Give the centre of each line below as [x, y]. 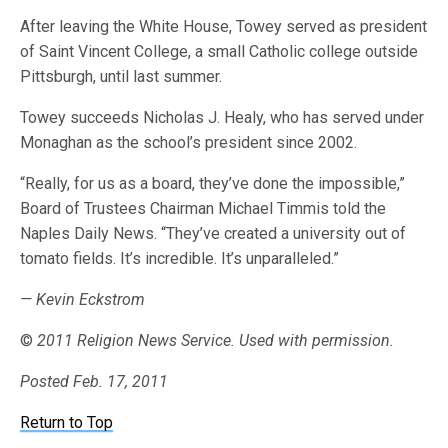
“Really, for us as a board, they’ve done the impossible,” [213, 183]
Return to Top [67, 422]
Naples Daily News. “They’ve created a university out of [213, 233]
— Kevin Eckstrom [83, 299]
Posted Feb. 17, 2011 [94, 381]
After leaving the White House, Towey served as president [224, 26]
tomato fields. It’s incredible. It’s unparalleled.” [180, 258]
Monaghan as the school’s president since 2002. [189, 142]
